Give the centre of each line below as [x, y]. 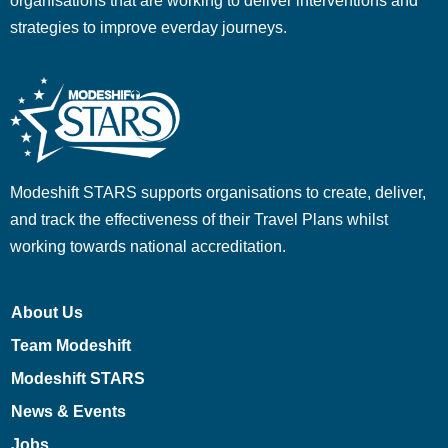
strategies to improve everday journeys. [148, 27]
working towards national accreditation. [148, 246]
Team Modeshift [70, 345]
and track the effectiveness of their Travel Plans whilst [199, 219]
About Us [46, 312]
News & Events [68, 411]
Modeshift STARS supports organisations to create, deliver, [218, 192]
